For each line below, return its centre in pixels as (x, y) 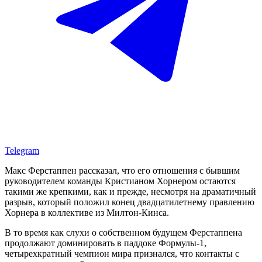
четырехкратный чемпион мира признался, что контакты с (122, 253)
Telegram (22, 150)
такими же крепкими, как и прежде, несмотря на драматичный (130, 191)
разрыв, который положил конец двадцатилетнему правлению (130, 202)
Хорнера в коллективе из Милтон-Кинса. (87, 212)
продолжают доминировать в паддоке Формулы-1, (106, 243)
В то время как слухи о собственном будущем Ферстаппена (123, 232)
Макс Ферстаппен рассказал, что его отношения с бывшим (122, 170)
